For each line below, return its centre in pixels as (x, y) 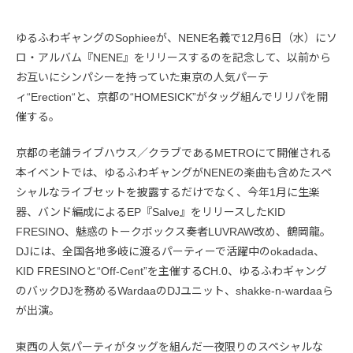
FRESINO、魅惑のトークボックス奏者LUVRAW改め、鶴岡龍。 (173, 232)
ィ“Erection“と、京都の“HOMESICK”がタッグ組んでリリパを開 (172, 97)
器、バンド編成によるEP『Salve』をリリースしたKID (150, 212)
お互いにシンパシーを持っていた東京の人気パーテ (142, 78)
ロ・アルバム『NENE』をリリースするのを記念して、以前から (173, 58)
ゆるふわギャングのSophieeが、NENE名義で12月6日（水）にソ (176, 38)
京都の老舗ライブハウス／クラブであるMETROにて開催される (174, 153)
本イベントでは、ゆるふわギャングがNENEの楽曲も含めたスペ (174, 173)
